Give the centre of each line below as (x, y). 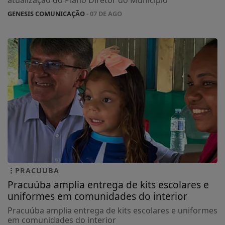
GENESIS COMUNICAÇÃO (46, 13)
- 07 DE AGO (103, 13)
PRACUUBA (37, 171)
